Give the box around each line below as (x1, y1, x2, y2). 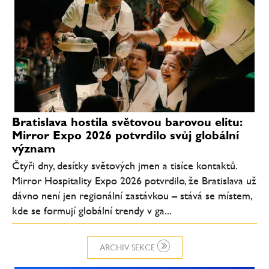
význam (12, 141, 55, 156)
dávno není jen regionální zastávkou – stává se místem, (12, 189, 252, 202)
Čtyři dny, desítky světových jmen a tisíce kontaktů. (12, 159, 237, 172)
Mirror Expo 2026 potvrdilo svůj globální (12, 127, 239, 142)
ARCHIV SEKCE (99, 242, 157, 252)
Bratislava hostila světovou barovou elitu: (12, 114, 241, 129)
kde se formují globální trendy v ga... (12, 204, 172, 217)
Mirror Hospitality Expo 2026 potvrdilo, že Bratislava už (12, 174, 256, 187)
